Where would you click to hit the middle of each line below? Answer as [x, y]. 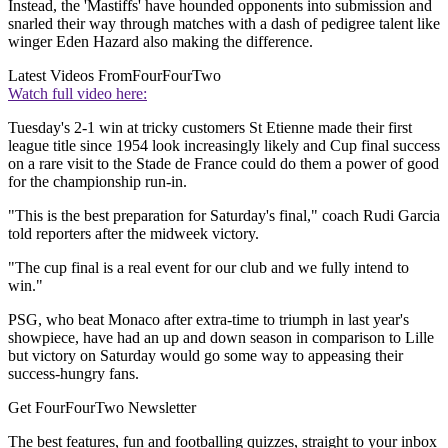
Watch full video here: [77, 94]
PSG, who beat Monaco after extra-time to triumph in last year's [208, 320]
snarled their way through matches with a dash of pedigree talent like [224, 24]
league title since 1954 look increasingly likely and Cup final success [224, 146]
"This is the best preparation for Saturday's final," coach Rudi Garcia [224, 216]
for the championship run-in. [97, 182]
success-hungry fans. [73, 374]
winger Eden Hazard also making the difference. [160, 42]
